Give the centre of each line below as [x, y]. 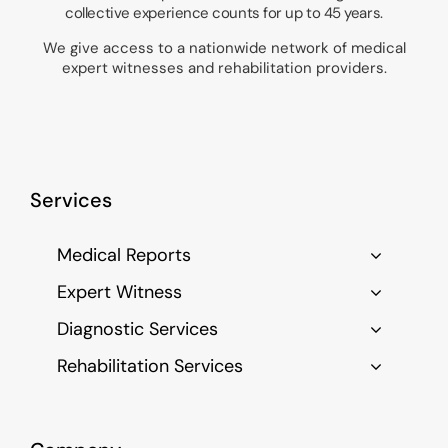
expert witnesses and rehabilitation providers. [224, 68]
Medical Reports [123, 255]
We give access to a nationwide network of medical [224, 48]
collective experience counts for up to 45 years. [224, 13]
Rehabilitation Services [149, 366]
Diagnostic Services [137, 329]
